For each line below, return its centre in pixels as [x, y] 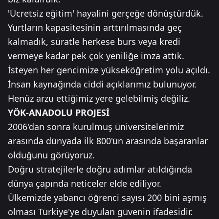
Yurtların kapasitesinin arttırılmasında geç [95, 27]
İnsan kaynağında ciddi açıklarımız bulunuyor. [102, 84]
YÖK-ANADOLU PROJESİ [59, 112]
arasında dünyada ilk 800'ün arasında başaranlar [108, 141]
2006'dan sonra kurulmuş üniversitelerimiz [96, 127]
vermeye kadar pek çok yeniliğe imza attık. [96, 56]
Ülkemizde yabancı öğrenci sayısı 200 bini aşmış [107, 197]
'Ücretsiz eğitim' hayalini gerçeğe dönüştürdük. [106, 13]
